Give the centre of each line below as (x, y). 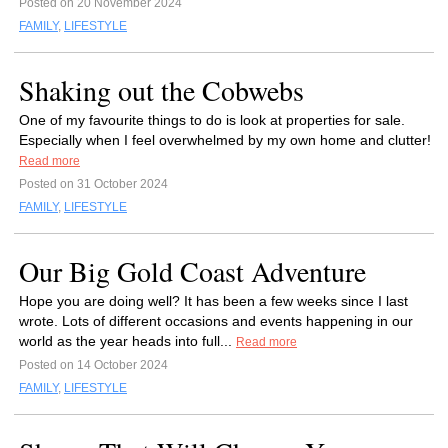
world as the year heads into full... (127, 341)
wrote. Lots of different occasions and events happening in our (216, 321)
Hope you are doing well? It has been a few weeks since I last (213, 301)
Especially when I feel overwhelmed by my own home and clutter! (225, 140)
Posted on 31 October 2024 (93, 184)
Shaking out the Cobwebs (161, 90)
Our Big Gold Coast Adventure (192, 271)
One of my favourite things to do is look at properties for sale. (212, 120)
